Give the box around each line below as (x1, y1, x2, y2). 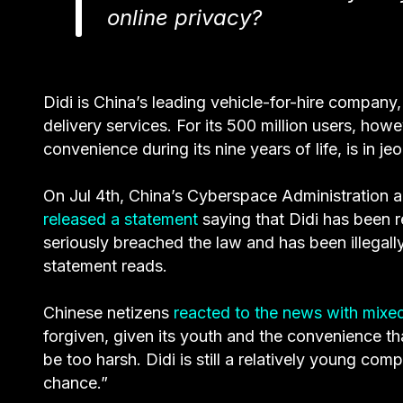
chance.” (43, 373, 108, 393)
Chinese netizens (43, 303, 174, 323)
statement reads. (43, 256, 167, 276)
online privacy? (107, 4, 262, 31)
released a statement (43, 210, 198, 229)
